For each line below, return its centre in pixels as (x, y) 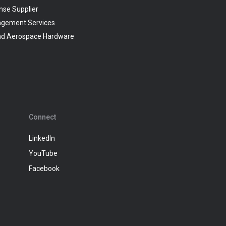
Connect (43, 117)
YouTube (43, 154)
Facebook (44, 169)
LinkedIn (42, 138)
